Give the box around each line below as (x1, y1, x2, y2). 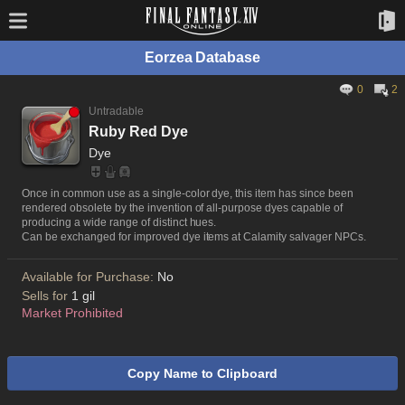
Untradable (89, 105, 144, 118)
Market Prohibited (22, 306, 123, 320)
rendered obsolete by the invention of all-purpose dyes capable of (22, 202, 344, 214)
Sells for (22, 288, 71, 303)
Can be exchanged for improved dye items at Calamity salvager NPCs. (22, 231, 367, 243)
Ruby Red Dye (89, 124, 188, 139)
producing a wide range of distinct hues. (22, 216, 217, 229)
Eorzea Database (144, 50, 261, 65)
